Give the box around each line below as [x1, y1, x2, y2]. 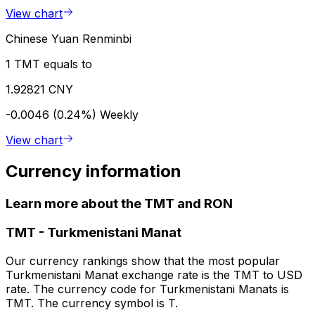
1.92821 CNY [6, 82, 73, 96]
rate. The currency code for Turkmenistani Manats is [6, 282, 289, 297]
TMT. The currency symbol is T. [6, 296, 178, 311]
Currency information [6, 160, 181, 181]
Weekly [100, 107, 139, 122]
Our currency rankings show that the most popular [6, 254, 280, 269]
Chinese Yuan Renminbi [6, 31, 131, 46]
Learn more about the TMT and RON [6, 195, 233, 212]
